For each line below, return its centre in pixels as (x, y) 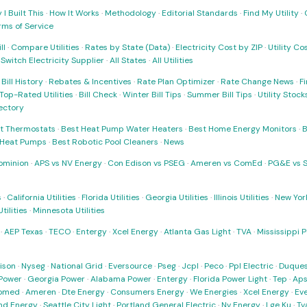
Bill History (22, 82)
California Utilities (41, 197)
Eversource (130, 266)
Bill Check (98, 95)
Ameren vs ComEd (226, 163)
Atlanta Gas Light (197, 232)
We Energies (214, 292)
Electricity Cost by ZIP (219, 47)
